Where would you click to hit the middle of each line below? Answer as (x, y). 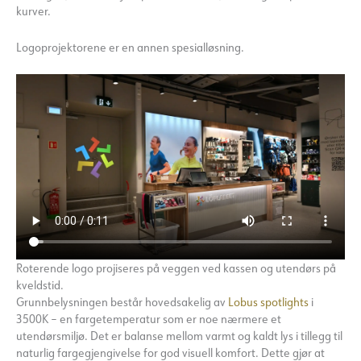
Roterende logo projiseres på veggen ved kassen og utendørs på (176, 268)
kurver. (33, 11)
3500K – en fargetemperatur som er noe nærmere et (149, 318)
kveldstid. (40, 284)
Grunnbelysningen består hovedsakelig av (122, 301)
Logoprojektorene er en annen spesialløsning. (130, 47)
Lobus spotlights (268, 301)
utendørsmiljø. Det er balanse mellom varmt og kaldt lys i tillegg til (179, 335)
